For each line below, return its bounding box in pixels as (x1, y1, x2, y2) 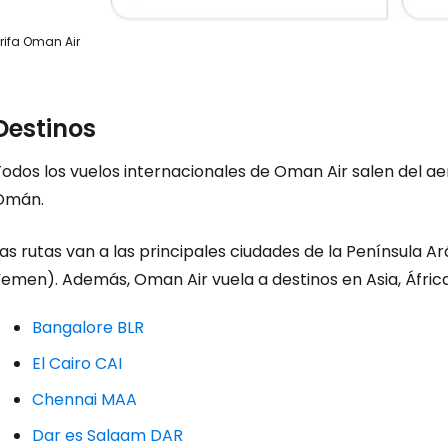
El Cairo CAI (32, 351, 122, 375)
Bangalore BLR (32, 315, 144, 339)
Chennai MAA (32, 387, 137, 411)
